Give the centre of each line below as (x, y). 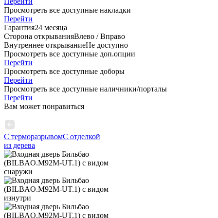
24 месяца (51, 28)
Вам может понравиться (44, 107)
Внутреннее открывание (45, 45)
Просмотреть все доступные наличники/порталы (85, 89)
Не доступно (107, 45)
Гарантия (19, 28)
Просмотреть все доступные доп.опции (70, 54)
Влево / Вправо (100, 36)
